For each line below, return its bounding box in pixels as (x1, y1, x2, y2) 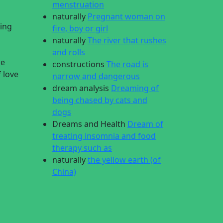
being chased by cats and (52, 95, 147, 106)
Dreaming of (111, 83, 159, 94)
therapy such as (52, 142, 112, 153)
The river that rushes (88, 35, 166, 46)
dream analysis (52, 83, 109, 94)
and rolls (52, 47, 85, 58)
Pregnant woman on (88, 11, 165, 22)
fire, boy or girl (52, 23, 108, 34)
